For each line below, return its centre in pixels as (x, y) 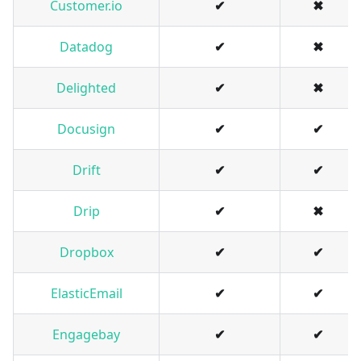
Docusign (86, 129)
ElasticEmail (86, 294)
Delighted (86, 88)
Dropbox (86, 253)
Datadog (86, 47)
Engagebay (86, 335)
